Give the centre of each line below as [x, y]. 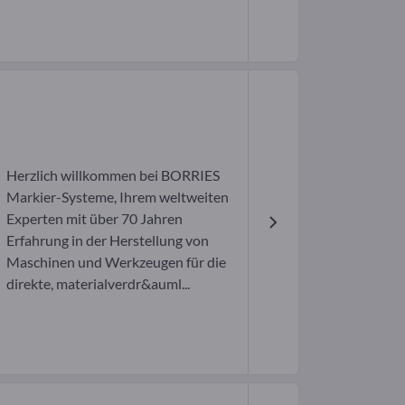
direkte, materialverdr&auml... [98, 283]
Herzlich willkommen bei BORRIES [113, 174]
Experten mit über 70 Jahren [94, 218]
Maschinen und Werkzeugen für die [116, 261]
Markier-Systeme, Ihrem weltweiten [117, 196]
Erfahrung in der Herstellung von [107, 240]
